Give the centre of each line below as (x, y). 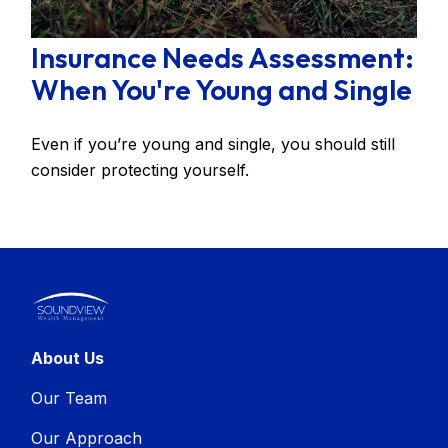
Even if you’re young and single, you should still (213, 143)
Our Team (69, 397)
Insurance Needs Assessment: (223, 57)
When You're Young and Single (222, 89)
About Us (68, 357)
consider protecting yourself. (140, 169)
